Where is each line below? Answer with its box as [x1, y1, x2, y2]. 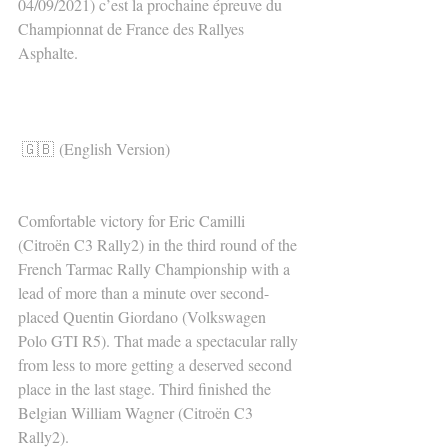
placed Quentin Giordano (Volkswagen [18, 305, 270, 327]
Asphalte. [18, 41, 78, 63]
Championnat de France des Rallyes [18, 17, 248, 39]
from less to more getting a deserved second [18, 353, 296, 375]
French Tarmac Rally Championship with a [18, 257, 294, 279]
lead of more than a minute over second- [18, 281, 269, 303]
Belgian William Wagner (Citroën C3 [18, 401, 257, 423]
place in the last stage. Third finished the [18, 377, 275, 399]
